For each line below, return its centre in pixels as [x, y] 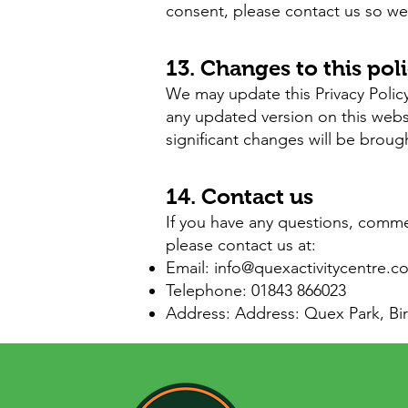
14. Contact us [240, 196]
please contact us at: [241, 245]
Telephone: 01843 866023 [256, 291]
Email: [190, 268]
